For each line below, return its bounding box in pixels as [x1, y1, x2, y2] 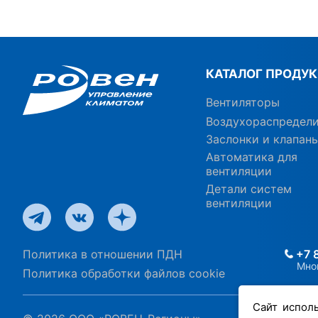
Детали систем [206, 182, 292, 196]
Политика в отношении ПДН [23, 247, 182, 261]
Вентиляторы [206, 95, 280, 109]
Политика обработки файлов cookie [23, 266, 225, 280]
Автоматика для [206, 150, 298, 164]
